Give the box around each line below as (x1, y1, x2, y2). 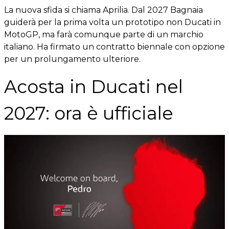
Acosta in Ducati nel (4, 76, 183, 98)
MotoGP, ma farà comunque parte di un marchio (4, 30, 203, 39)
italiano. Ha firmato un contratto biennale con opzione (4, 42, 225, 52)
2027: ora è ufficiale (4, 102, 173, 124)
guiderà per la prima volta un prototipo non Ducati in (4, 17, 221, 27)
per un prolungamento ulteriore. (4, 54, 141, 64)
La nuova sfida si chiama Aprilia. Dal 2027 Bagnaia (4, 5, 203, 15)
